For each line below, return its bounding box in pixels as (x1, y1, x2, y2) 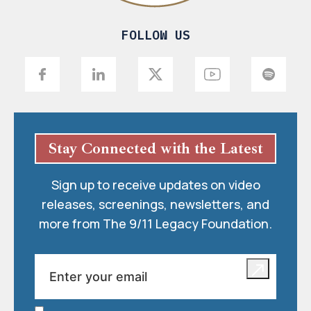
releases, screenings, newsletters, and (42, 196, 269, 213)
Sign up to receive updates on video (51, 176, 260, 194)
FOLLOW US (121, 27, 190, 44)
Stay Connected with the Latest (48, 139, 263, 159)
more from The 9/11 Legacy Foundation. (39, 215, 272, 233)
